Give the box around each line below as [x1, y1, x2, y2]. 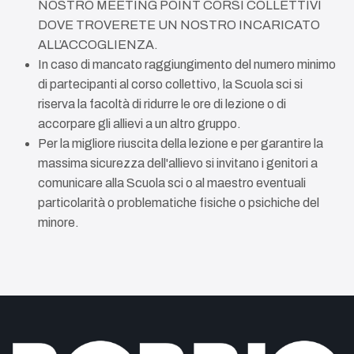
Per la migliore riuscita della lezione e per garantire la [38, 137, 323, 150]
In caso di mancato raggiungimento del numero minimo [38, 58, 336, 71]
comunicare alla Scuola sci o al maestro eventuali [38, 176, 306, 190]
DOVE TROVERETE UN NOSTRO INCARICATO [38, 18, 320, 32]
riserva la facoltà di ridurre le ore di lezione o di [38, 97, 286, 111]
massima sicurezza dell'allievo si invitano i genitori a [38, 156, 318, 170]
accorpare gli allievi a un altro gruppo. [38, 117, 241, 130]
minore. [38, 216, 79, 229]
